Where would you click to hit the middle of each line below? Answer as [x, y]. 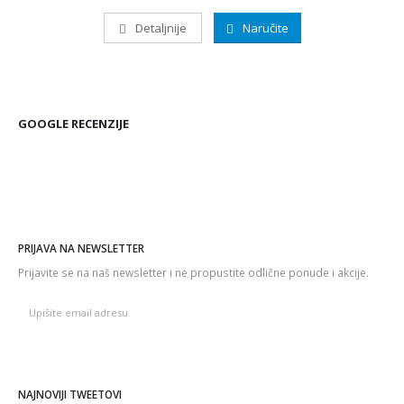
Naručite [264, 28]
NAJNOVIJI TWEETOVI [70, 394]
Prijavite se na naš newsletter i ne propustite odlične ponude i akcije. [193, 272]
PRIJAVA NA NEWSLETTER [81, 248]
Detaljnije [159, 28]
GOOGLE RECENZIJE [73, 124]
